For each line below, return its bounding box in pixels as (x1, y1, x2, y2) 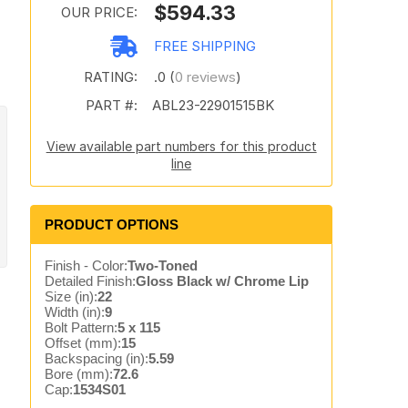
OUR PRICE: (60, 4, 138, 21)
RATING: (83, 68, 138, 86)
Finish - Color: (44, 258, 127, 273)
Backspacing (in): (44, 351, 148, 366)
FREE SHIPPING (153, 37, 256, 55)
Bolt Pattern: (44, 320, 117, 335)
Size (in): (44, 289, 97, 304)
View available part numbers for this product (46, 138, 317, 154)
